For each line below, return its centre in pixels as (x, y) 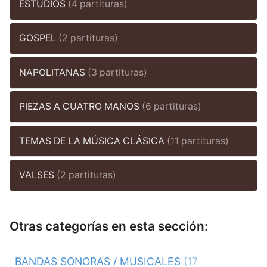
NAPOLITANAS (53, 72)
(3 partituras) (117, 72)
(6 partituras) (171, 107)
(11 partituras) (198, 141)
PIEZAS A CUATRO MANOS (80, 107)
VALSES (38, 175)
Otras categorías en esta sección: (109, 226)
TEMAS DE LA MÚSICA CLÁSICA (93, 141)
